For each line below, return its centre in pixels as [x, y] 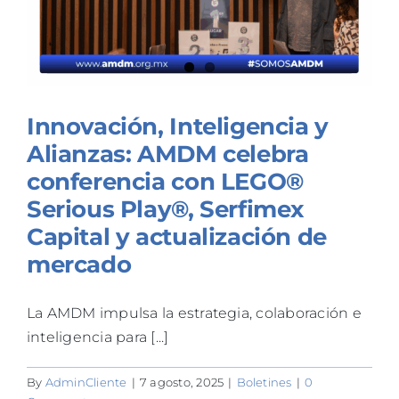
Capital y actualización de [177, 236]
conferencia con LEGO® [165, 181]
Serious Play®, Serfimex [166, 209]
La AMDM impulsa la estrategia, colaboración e [194, 313]
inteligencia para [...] [98, 337]
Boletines [264, 382]
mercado [79, 264]
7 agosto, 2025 [182, 382]
